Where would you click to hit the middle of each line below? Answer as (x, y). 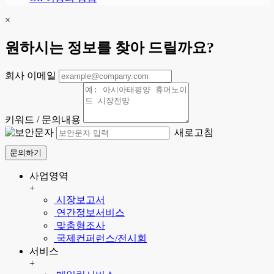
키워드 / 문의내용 (43, 120)
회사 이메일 (31, 76)
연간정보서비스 (89, 213)
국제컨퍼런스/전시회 (100, 238)
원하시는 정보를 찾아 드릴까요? (109, 48)
